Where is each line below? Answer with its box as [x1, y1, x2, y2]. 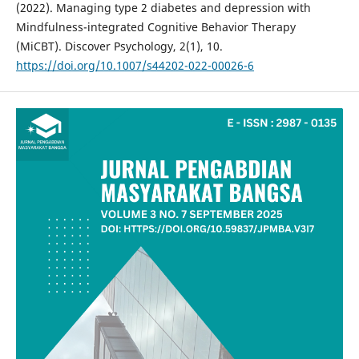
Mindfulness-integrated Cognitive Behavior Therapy [15, 19, 296, 35]
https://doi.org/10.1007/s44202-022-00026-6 [15, 58, 254, 74]
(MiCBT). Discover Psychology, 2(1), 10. [15, 38, 223, 54]
